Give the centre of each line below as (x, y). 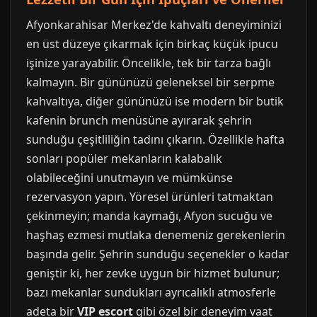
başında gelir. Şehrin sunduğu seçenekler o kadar (158, 254)
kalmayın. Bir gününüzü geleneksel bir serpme (150, 82)
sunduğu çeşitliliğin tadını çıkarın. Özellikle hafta (155, 139)
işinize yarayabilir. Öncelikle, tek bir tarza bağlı (149, 63)
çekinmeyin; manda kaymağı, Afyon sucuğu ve (149, 216)
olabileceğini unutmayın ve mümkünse (129, 178)
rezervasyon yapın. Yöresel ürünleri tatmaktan (150, 197)
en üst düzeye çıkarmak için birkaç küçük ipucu (152, 44)
